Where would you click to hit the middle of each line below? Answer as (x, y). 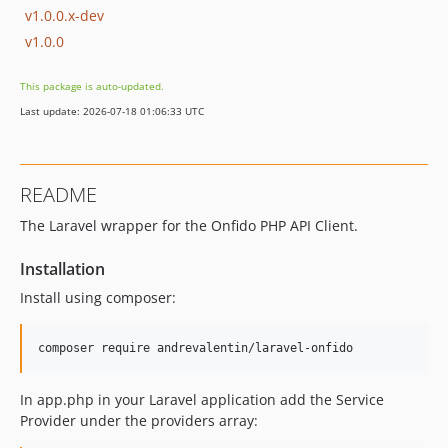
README (58, 194)
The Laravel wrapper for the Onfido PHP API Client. (189, 225)
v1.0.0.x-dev (64, 15)
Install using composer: (98, 297)
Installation (62, 269)
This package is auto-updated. (92, 86)
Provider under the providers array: (139, 420)
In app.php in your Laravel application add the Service (202, 399)
